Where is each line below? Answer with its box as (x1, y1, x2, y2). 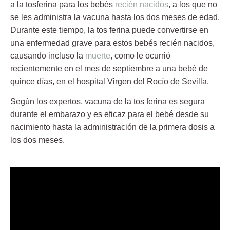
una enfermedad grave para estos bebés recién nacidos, (10, 38, 215, 47)
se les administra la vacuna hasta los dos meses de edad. (10, 12, 220, 22)
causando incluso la (10, 51, 85, 60)
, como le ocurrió (110, 51, 170, 60)
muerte (85, 51, 110, 60)
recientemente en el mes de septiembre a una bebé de (10, 64, 208, 73)
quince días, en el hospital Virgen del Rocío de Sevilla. (10, 76, 209, 86)
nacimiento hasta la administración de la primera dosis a (10, 123, 215, 132)
